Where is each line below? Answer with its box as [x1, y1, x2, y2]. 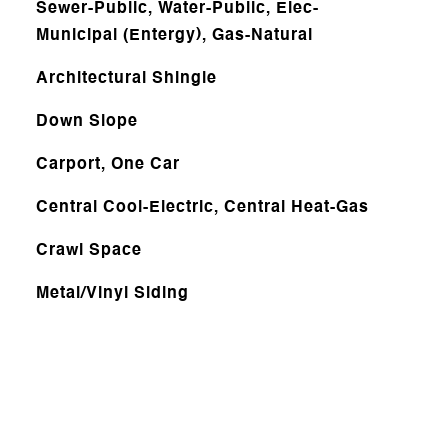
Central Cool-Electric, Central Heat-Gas [35, 199, 369, 216]
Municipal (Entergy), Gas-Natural [35, 27, 313, 44]
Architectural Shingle [35, 70, 217, 87]
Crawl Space [35, 242, 142, 259]
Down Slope [35, 113, 138, 130]
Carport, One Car [35, 156, 180, 173]
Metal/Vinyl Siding [35, 285, 189, 302]
